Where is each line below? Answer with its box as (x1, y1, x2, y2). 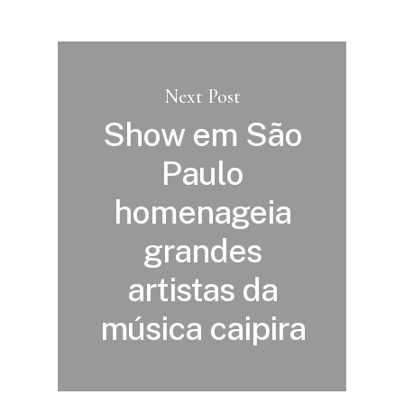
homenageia (114, 193, 291, 232)
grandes (143, 232, 262, 271)
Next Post (164, 85, 241, 109)
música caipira (99, 309, 306, 348)
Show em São (103, 115, 302, 154)
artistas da (126, 271, 279, 309)
